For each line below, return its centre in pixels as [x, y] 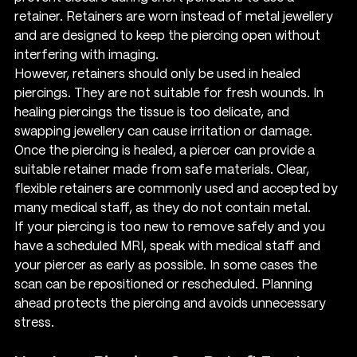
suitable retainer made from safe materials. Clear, [163, 170]
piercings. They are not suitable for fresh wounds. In [171, 93]
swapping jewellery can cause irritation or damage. [163, 131]
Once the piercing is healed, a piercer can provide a [166, 151]
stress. [34, 323]
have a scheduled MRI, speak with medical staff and [169, 246]
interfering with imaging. [86, 55]
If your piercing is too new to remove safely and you [171, 227]
